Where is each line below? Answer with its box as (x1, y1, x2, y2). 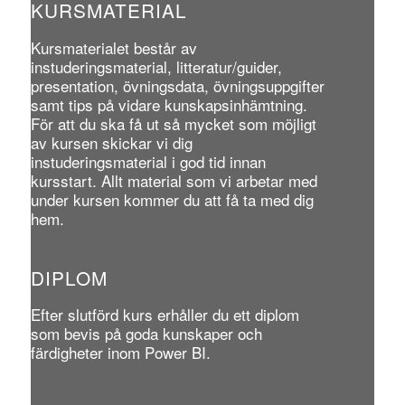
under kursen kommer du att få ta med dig (30, 187, 314, 211)
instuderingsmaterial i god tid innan (30, 149, 266, 173)
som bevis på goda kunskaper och (30, 322, 262, 345)
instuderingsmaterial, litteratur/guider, (30, 54, 282, 78)
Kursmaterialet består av (30, 35, 197, 59)
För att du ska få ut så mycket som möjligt (30, 111, 316, 135)
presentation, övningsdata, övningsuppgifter (30, 73, 325, 97)
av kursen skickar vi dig (30, 130, 193, 154)
